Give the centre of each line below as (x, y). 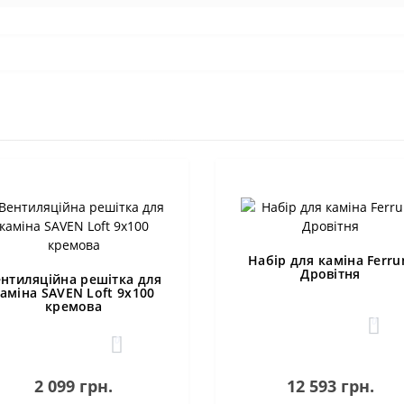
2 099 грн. (73, 386)
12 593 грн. (331, 386)
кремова (73, 306)
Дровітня (331, 274)
